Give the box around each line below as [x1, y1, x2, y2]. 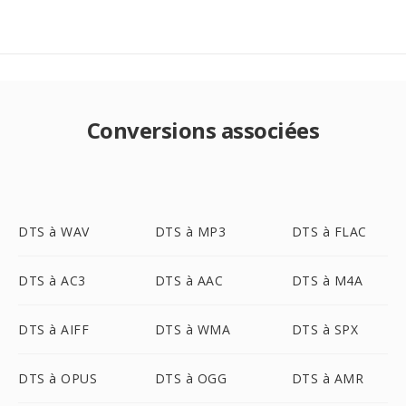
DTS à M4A [291, 272, 363, 289]
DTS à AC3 [18, 272, 86, 289]
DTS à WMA [154, 321, 231, 338]
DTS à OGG [154, 370, 227, 387]
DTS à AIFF [18, 321, 89, 338]
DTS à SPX [291, 321, 359, 338]
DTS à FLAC [291, 223, 367, 240]
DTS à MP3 [154, 223, 227, 240]
